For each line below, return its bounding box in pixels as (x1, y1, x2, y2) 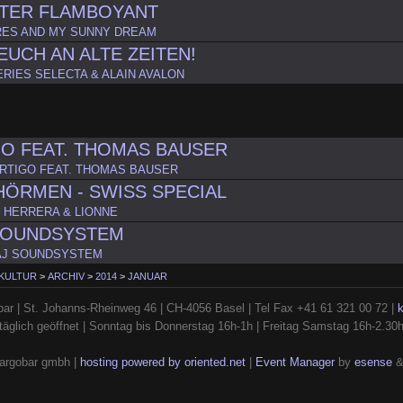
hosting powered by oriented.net (79, 354, 246, 369)
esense (354, 354, 392, 369)
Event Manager (255, 354, 335, 369)
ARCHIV (48, 271, 85, 282)
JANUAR (128, 271, 168, 282)
